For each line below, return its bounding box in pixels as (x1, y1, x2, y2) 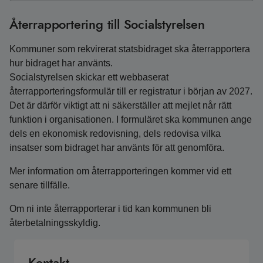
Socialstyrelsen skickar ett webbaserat (9, 72, 168, 82)
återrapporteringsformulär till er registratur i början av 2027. (9, 86, 252, 96)
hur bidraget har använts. (9, 58, 113, 68)
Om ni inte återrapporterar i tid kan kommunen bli (9, 204, 211, 214)
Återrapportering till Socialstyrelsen (9, 15, 205, 33)
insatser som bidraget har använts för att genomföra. (9, 143, 224, 153)
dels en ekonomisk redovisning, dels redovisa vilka (9, 129, 221, 139)
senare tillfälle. (9, 180, 70, 190)
